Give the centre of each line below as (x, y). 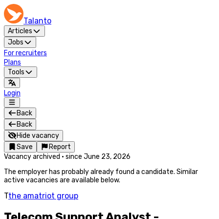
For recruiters (25, 53)
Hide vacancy (38, 136)
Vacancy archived (32, 157)
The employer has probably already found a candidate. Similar (101, 172)
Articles (20, 31)
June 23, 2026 (107, 157)
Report (60, 147)
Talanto (37, 21)
